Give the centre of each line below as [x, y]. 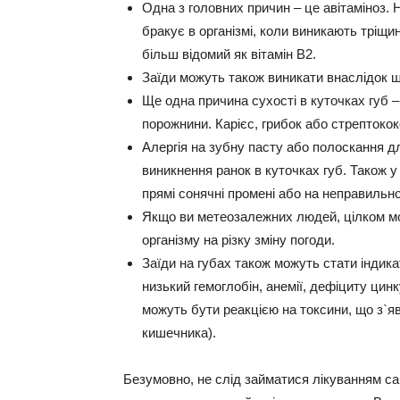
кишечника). [179, 333]
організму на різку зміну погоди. [238, 240]
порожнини [175, 124]
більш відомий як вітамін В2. [229, 54]
